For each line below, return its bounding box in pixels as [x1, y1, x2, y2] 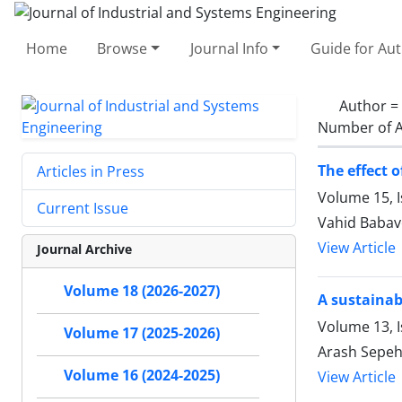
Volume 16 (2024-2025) [64, 365, 220, 385]
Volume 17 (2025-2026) [64, 323, 220, 343]
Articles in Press [37, 161, 144, 181]
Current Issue [37, 197, 128, 218]
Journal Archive [37, 240, 132, 258]
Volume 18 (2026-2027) [64, 281, 220, 301]
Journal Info [189, 38, 268, 58]
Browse [97, 38, 148, 58]
